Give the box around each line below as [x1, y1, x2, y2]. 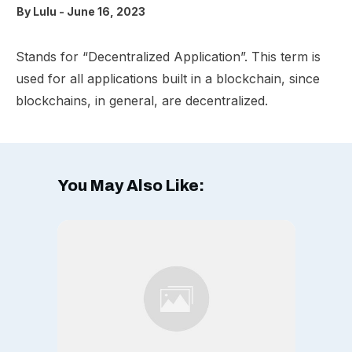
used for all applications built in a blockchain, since [16, 71, 320, 87]
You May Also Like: [57, 177, 204, 195]
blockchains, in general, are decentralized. [16, 93, 268, 109]
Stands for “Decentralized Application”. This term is [16, 49, 321, 65]
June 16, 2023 [67, 5, 145, 19]
